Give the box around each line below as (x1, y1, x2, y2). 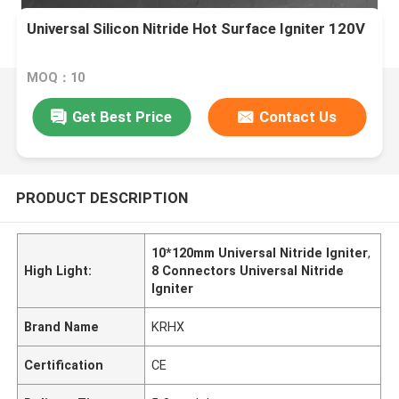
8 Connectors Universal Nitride (151, 263, 345, 278)
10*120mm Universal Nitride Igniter (151, 245, 369, 260)
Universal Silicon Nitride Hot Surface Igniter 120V (27, 20, 366, 38)
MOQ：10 (27, 70, 85, 85)
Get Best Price (72, 107, 173, 126)
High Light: (24, 263, 93, 278)
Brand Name (24, 319, 100, 334)
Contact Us (259, 107, 338, 126)
